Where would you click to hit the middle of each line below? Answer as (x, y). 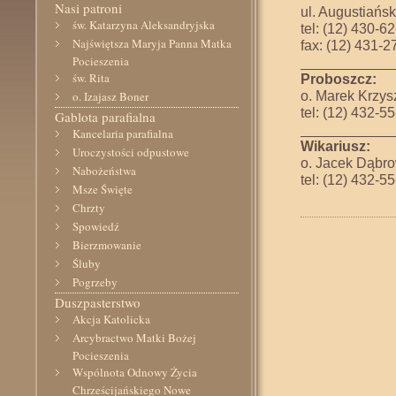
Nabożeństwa (104, 171)
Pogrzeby (95, 282)
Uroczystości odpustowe (131, 152)
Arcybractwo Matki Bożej (134, 338)
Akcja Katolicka (111, 319)
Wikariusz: (335, 146)
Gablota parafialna (105, 117)
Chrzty (89, 208)
